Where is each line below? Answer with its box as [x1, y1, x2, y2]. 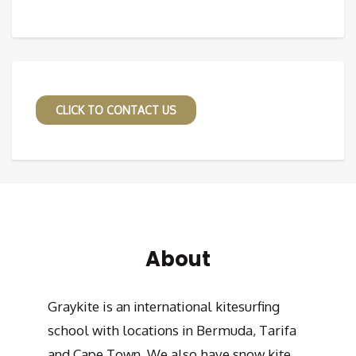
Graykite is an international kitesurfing [47, 297, 280, 315]
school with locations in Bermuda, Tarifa [47, 321, 296, 339]
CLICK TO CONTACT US [56, 103, 176, 117]
